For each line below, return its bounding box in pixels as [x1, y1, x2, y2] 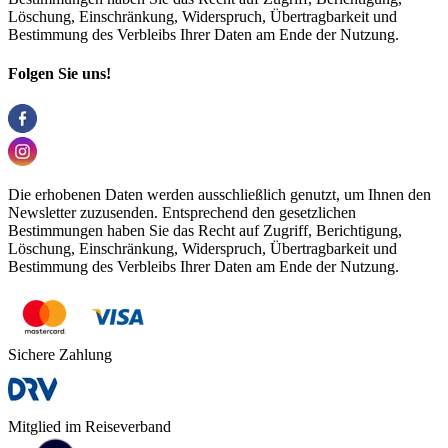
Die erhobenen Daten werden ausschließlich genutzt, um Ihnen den [8, 186, 431, 204]
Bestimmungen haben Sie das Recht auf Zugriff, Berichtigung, [8, 222, 402, 240]
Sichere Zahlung [8, 346, 112, 364]
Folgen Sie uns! [8, 65, 111, 83]
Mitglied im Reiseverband [8, 418, 171, 436]
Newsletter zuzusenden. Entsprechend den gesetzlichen [8, 204, 356, 222]
